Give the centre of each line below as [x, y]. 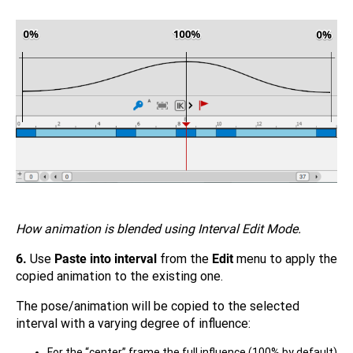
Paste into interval [106, 259]
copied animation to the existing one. [119, 276]
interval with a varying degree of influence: [135, 323]
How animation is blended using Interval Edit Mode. [158, 229]
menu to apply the [285, 259]
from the [184, 259]
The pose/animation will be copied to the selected [158, 306]
